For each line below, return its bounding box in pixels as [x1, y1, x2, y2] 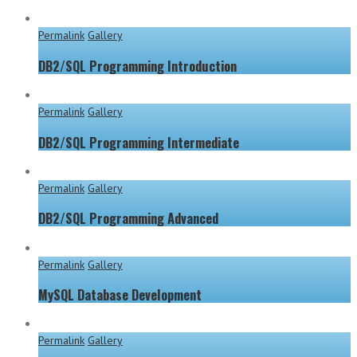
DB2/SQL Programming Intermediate [38, 131, 239, 152]
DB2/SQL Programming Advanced [38, 208, 218, 229]
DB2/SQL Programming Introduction [38, 55, 237, 76]
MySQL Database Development [38, 284, 202, 305]
